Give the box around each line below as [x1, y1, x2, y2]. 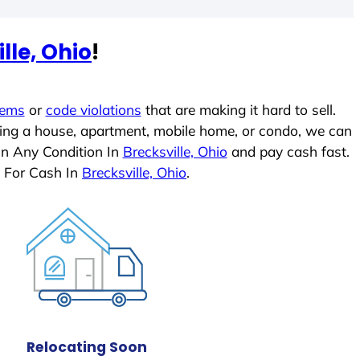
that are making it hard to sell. [141, 101, 336, 119]
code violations [45, 101, 141, 119]
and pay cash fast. [227, 143, 350, 161]
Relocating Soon [27, 337, 147, 357]
